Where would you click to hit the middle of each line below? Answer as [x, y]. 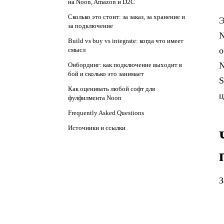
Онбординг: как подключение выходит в [125, 65]
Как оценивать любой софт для [111, 89]
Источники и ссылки [97, 128]
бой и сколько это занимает [106, 74]
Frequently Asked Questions [106, 113]
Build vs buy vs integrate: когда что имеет [126, 41]
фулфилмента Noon [95, 98]
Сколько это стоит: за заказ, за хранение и [126, 17]
